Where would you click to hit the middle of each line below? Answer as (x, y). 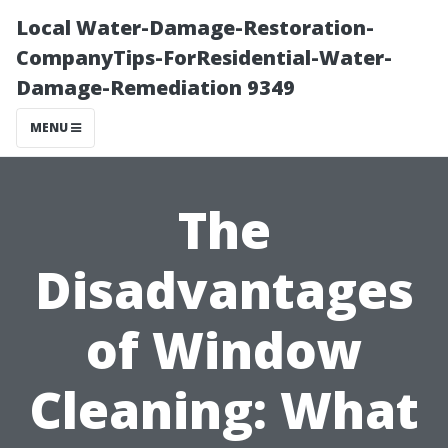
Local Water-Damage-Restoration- (195, 27)
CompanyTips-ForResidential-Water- (204, 57)
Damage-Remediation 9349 (155, 87)
